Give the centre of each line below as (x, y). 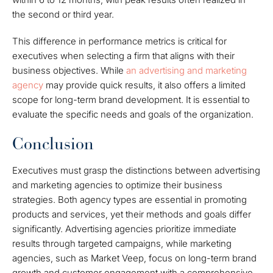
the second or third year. (63, 14)
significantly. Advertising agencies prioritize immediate (124, 229)
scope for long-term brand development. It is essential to (131, 100)
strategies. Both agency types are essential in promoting (129, 200)
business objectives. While (69, 70)
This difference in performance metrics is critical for (119, 41)
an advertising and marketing (186, 70)
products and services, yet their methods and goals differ (132, 214)
